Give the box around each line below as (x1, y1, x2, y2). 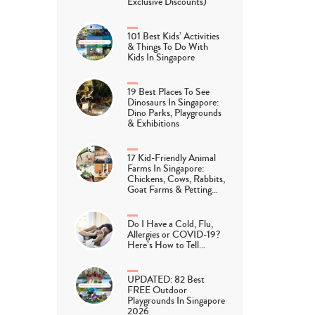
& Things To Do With (127, 39, 209, 54)
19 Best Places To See (127, 84, 210, 99)
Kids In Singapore (127, 50, 195, 65)
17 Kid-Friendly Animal (127, 150, 217, 165)
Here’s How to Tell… (127, 238, 206, 252)
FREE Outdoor (127, 283, 188, 297)
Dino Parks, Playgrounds (127, 105, 222, 120)
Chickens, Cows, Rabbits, (127, 172, 226, 186)
